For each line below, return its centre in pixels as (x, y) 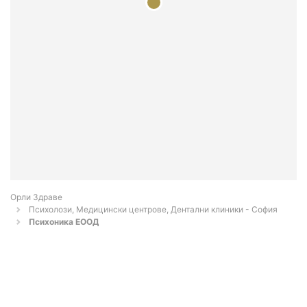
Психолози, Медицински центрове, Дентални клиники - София (153, 210)
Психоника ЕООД (64, 222)
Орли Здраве (36, 197)
